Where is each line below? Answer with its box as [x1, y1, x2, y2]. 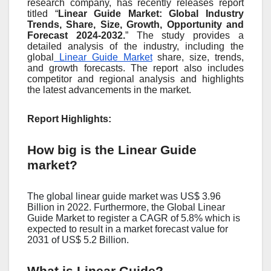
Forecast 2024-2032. [27, 30, 125, 41]
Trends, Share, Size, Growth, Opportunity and [27, 19, 244, 30]
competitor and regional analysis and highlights [27, 74, 244, 85]
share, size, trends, [152, 52, 244, 63]
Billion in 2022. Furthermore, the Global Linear [27, 202, 225, 213]
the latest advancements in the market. [27, 85, 191, 96]
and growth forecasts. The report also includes [27, 63, 244, 74]
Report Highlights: [27, 114, 111, 125]
